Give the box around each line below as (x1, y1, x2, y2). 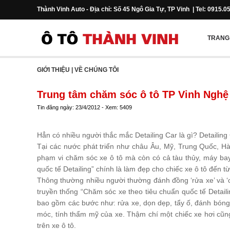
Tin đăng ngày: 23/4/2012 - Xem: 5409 (37, 104, 132, 110)
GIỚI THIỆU (37, 66, 70, 73)
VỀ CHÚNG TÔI (74, 66, 119, 73)
